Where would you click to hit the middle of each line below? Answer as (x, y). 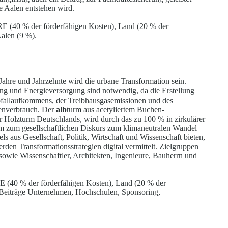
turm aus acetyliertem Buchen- (116, 110)
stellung (182, 91)
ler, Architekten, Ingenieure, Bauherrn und (130, 156)
